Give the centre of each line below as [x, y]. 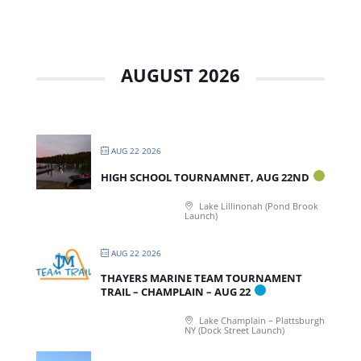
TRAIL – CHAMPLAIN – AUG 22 [175, 291]
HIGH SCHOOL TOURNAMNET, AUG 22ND [205, 177]
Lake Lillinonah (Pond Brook [257, 205]
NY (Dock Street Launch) [234, 330]
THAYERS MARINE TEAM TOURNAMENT [201, 278]
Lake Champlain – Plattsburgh [260, 320]
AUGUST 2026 [180, 75]
